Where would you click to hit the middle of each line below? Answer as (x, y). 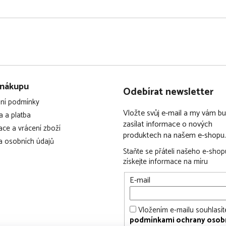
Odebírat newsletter (168, 92)
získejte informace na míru (165, 161)
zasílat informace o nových (168, 124)
